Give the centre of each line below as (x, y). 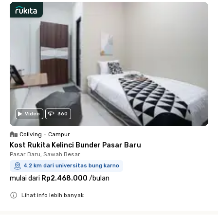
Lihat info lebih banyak (53, 195)
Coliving (31, 134)
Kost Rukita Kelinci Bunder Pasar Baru (75, 145)
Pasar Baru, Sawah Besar (45, 154)
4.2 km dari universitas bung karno (71, 165)
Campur (59, 134)
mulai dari (25, 178)
